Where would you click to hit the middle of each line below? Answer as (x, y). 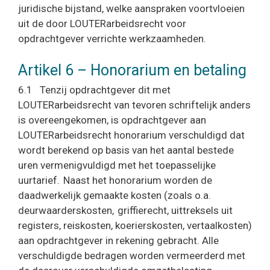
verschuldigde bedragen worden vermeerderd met (132, 256)
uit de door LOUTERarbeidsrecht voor (102, 23)
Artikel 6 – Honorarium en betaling (132, 70)
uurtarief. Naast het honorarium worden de (115, 180)
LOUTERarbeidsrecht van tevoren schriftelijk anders (134, 105)
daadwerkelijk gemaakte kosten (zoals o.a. (115, 195)
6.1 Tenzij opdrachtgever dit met (94, 90)
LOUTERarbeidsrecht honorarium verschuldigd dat (131, 135)
